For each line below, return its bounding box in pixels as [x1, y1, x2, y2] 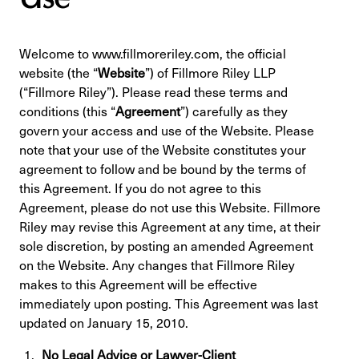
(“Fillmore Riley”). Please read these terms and [19, 83, 288, 100]
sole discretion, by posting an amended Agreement [19, 237, 313, 254]
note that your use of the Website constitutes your [19, 141, 306, 158]
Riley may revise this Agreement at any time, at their [19, 218, 321, 235]
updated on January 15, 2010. [19, 314, 188, 331]
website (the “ [19, 64, 98, 81]
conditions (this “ [19, 103, 115, 119]
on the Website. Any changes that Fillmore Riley [19, 256, 295, 273]
